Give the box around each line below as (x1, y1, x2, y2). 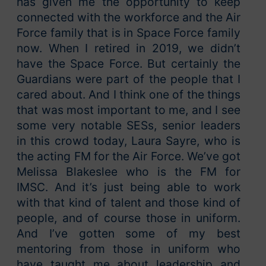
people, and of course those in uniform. (17, 211, 240, 226)
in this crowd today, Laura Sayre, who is (17, 134, 240, 148)
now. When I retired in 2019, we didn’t (17, 41, 240, 56)
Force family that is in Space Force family (17, 26, 240, 40)
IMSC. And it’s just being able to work (17, 180, 240, 195)
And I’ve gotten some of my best (17, 226, 240, 241)
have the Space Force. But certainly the (17, 56, 240, 71)
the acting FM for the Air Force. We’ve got (17, 149, 240, 164)
